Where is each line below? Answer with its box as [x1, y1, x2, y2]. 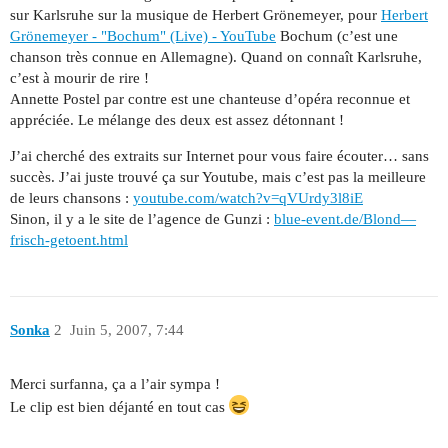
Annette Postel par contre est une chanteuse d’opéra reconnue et [10, 91, 410, 108]
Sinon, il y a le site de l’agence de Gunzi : [10, 211, 274, 228]
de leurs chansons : [10, 190, 133, 207]
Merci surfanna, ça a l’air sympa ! [10, 376, 220, 393]
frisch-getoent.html [10, 232, 128, 249]
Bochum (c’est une [276, 28, 398, 45]
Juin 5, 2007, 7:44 [69, 321, 184, 338]
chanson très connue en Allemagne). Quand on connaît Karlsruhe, [10, 49, 422, 66]
